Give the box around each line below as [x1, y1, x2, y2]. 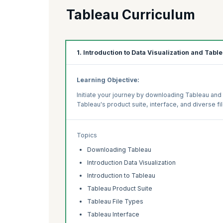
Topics [77, 131, 97, 139]
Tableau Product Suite [87, 185, 152, 193]
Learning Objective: [77, 76, 139, 84]
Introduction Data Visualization [87, 159, 176, 167]
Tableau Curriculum [66, 7, 195, 23]
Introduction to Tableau [87, 172, 155, 180]
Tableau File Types [87, 198, 143, 206]
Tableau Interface [87, 211, 139, 219]
